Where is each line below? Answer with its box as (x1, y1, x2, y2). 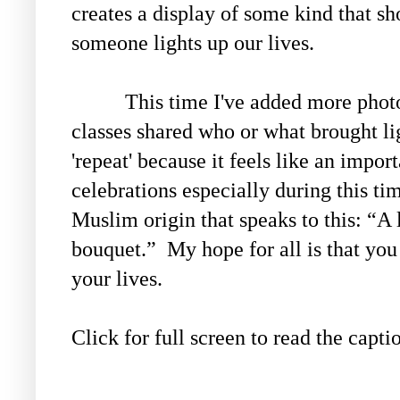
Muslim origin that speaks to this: (71, 207, 367, 231)
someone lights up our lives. (71, 30, 320, 54)
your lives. (71, 266, 162, 290)
